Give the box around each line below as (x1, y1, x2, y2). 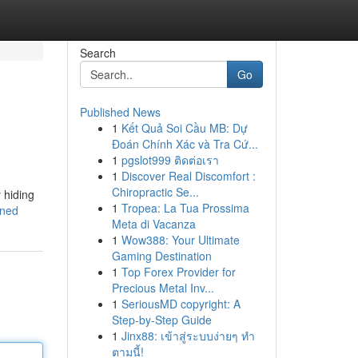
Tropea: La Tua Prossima (121, 200, 249, 216)
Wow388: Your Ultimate (121, 232, 240, 248)
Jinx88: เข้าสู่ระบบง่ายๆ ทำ (121, 328, 255, 344)
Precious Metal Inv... (111, 280, 214, 296)
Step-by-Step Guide (111, 312, 212, 328)
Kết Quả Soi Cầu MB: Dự (121, 120, 248, 136)
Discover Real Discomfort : (121, 168, 256, 184)
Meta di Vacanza (111, 216, 196, 232)
